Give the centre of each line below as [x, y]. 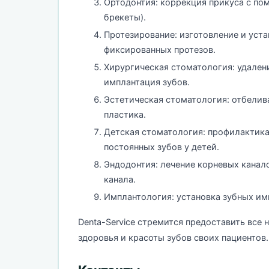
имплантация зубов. [147, 82]
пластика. [125, 114]
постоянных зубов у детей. [162, 147]
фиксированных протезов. [160, 50]
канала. [120, 179]
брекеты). [125, 17]
